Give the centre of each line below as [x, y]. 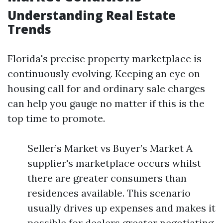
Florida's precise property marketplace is [105, 58]
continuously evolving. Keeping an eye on [104, 73]
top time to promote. [56, 118]
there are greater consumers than [107, 178]
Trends [29, 29]
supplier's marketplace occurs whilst [114, 163]
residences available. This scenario [109, 193]
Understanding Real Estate [92, 15]
